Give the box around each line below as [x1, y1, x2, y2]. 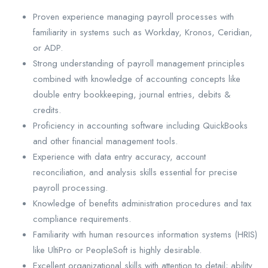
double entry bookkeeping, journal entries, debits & [33, 87, 230, 101]
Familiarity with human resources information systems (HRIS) [33, 227, 257, 241]
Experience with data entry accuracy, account [33, 150, 206, 163]
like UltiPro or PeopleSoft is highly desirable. [33, 243, 202, 257]
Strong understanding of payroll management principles [33, 56, 245, 70]
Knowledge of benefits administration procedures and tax [33, 196, 251, 210]
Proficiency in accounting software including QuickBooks [33, 118, 248, 132]
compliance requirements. [33, 212, 131, 226]
